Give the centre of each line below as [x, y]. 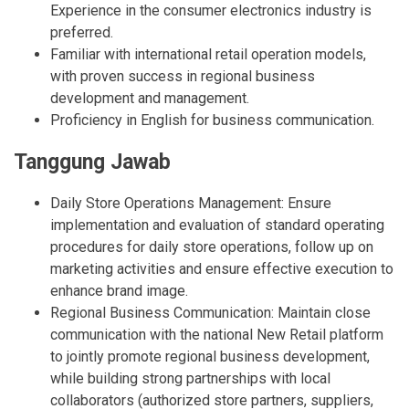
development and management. [150, 98]
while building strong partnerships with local [190, 379]
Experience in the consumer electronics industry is [211, 10]
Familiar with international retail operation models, [208, 54]
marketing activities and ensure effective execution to [222, 269]
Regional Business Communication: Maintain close [210, 313]
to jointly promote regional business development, [210, 357]
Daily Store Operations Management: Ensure [191, 204]
